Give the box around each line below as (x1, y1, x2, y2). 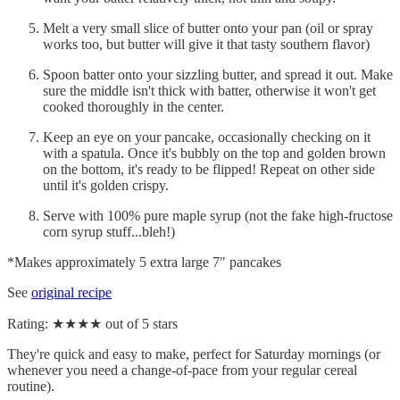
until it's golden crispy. (43, 177, 169, 193)
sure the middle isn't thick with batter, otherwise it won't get (43, 82, 376, 98)
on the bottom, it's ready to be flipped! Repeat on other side (43, 161, 375, 177)
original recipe (31, 284, 112, 300)
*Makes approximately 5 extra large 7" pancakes (7, 254, 281, 270)
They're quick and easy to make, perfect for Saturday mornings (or (7, 346, 380, 362)
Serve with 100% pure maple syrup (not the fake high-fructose (43, 207, 393, 223)
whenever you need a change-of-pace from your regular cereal (7, 362, 357, 378)
